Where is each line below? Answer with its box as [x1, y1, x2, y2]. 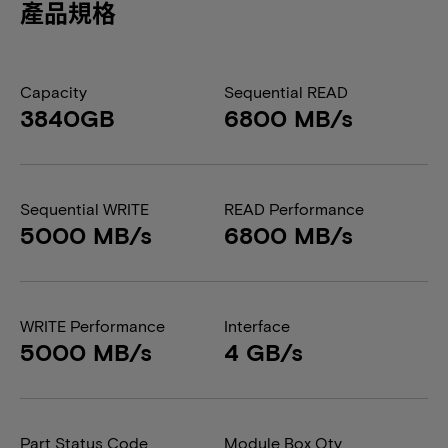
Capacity [20, 82, 87, 101]
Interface [224, 316, 290, 335]
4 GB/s [224, 337, 303, 366]
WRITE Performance [20, 316, 165, 335]
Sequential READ [224, 82, 348, 101]
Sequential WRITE [20, 199, 149, 218]
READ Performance [224, 199, 364, 218]
